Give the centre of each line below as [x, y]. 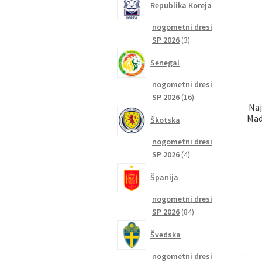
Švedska [166, 234]
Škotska [166, 120]
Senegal [165, 62]
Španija [165, 177]
